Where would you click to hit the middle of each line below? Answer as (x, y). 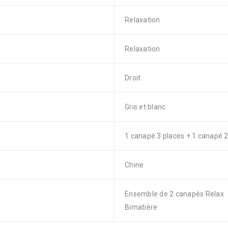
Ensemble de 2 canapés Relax (174, 194)
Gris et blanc (145, 107)
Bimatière (141, 207)
